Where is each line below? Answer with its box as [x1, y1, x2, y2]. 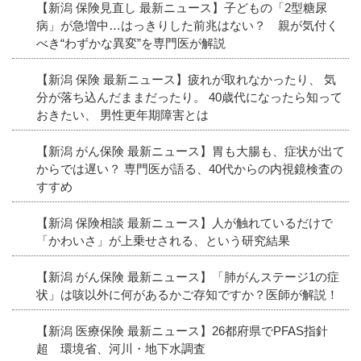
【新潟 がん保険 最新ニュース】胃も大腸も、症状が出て [36, 143, 345, 158]
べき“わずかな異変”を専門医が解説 [36, 35, 226, 50]
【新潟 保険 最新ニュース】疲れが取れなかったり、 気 [36, 72, 336, 86]
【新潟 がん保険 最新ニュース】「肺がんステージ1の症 [36, 269, 339, 284]
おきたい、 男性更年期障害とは [36, 107, 209, 122]
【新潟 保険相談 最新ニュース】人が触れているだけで [36, 215, 333, 230]
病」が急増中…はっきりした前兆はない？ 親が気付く [36, 18, 338, 32]
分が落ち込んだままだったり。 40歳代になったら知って [36, 89, 342, 104]
